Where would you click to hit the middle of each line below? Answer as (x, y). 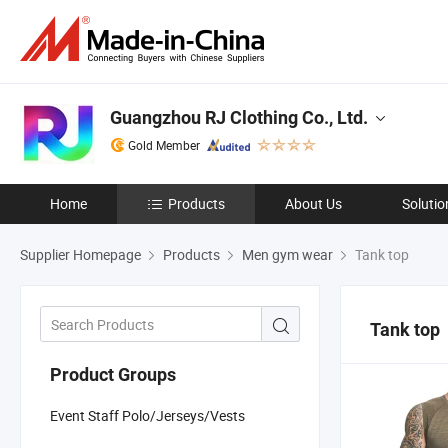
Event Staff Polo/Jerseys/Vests (147, 415)
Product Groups (113, 374)
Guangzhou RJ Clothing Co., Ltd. (239, 117)
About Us (313, 203)
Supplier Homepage (80, 254)
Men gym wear (287, 254)
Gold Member (164, 145)
